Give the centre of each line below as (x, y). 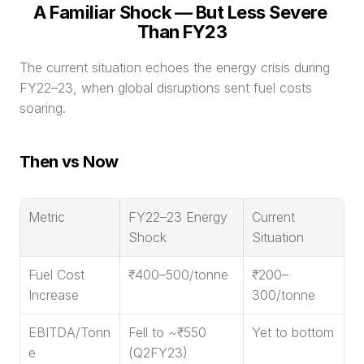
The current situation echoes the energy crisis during (175, 67)
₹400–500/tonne (178, 275)
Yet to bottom (293, 332)
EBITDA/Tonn (69, 332)
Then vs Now (69, 162)
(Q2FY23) (158, 353)
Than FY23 (182, 32)
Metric (47, 217)
